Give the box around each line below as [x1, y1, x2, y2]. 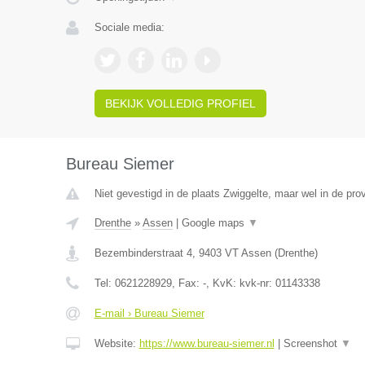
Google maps [181, 217, 248, 229]
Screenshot [283, 337, 341, 350]
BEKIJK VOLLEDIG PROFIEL [104, 97, 256, 110]
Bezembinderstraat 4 [94, 247, 192, 259]
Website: [94, 337, 139, 350]
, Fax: [171, 277, 203, 289]
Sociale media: [94, 21, 165, 33]
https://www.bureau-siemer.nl [139, 337, 275, 350]
